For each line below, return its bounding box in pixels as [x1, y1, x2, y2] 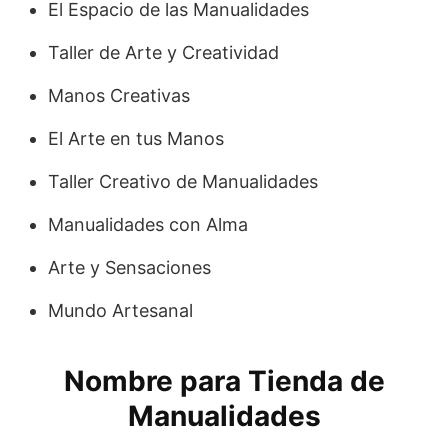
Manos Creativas [48, 84, 190, 106]
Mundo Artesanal [48, 299, 193, 321]
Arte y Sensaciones [48, 256, 211, 278]
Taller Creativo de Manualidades [48, 170, 318, 192]
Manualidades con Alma [48, 213, 248, 235]
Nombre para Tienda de [63, 363, 385, 398]
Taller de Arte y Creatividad [48, 41, 279, 63]
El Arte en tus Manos [48, 127, 224, 149]
